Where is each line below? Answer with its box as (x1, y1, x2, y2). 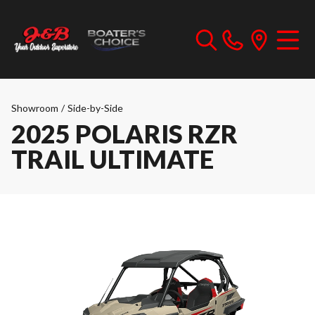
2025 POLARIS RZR (11, 118, 238, 149)
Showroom (11, 102, 58, 114)
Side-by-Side (67, 102, 123, 114)
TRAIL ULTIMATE (11, 143, 214, 174)
